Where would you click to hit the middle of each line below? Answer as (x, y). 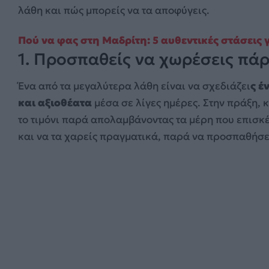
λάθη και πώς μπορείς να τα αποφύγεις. (114, 10)
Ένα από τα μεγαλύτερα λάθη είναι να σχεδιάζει (134, 86)
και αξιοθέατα (55, 103)
